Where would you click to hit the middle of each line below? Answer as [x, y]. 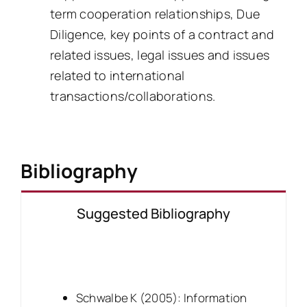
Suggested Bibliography [153, 214]
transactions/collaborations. [133, 96]
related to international [118, 75]
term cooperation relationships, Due [155, 13]
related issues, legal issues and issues [160, 54]
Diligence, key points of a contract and [162, 34]
